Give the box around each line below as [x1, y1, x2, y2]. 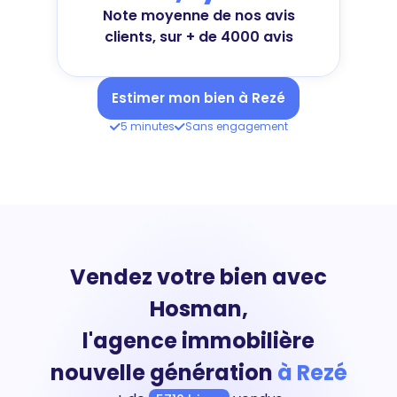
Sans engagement [184, 119, 288, 134]
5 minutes [120, 119, 175, 134]
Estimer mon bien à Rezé [112, 89, 285, 107]
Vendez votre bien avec [70, 262, 327, 292]
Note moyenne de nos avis [102, 5, 295, 26]
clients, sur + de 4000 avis [104, 27, 293, 47]
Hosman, [149, 294, 248, 323]
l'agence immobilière [82, 326, 315, 355]
